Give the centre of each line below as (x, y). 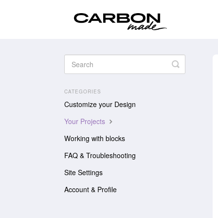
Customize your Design (100, 104)
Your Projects (86, 121)
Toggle (188, 64)
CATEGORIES (83, 92)
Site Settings (83, 173)
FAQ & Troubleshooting (100, 155)
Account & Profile (91, 190)
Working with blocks (95, 138)
